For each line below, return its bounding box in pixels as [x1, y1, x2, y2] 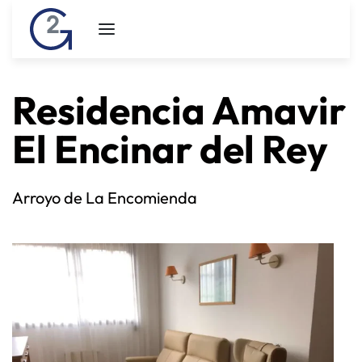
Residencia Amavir [12, 86, 346, 134]
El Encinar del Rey [12, 124, 328, 173]
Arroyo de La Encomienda [12, 187, 197, 208]
